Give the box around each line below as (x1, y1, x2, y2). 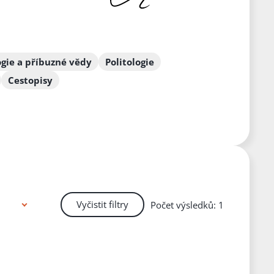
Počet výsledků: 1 (150, 199, 224, 212)
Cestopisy (8, 74, 53, 87)
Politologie (105, 56, 154, 68)
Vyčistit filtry (76, 198, 128, 211)
